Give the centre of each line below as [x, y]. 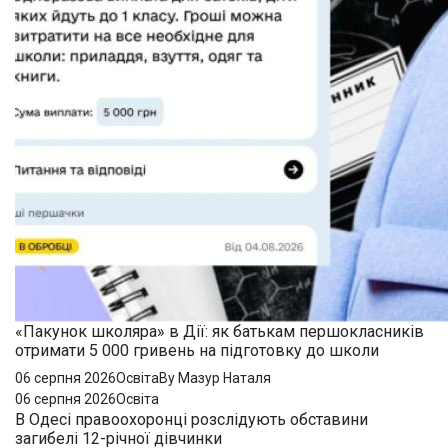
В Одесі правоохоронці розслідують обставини [191, 419]
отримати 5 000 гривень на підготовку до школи [197, 350]
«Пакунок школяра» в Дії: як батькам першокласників [219, 331]
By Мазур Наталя [215, 377]
